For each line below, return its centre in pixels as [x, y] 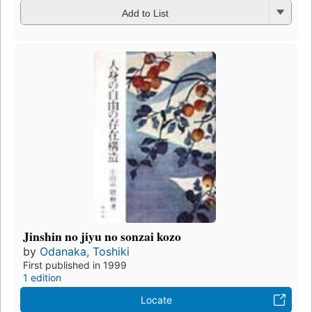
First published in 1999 [75, 265]
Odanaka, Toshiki [85, 252]
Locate [156, 300]
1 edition [42, 278]
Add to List [145, 13]
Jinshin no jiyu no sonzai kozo [102, 236]
